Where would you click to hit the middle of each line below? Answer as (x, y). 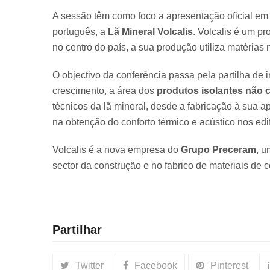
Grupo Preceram (218, 150)
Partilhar (77, 230)
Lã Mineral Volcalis (150, 32)
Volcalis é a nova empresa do (117, 150)
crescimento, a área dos (105, 91)
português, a (80, 32)
